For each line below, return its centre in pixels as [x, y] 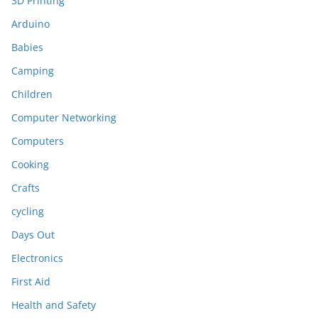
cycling [28, 211]
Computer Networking [64, 117]
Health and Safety [54, 305]
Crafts [26, 188]
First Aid [31, 281]
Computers [38, 141]
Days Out [33, 235]
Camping [33, 71]
